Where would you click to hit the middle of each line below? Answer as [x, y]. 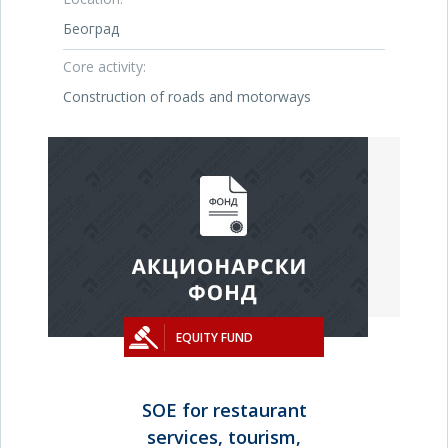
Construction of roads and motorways [187, 96]
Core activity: [104, 66]
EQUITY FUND [214, 337]
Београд [91, 28]
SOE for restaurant [224, 410]
